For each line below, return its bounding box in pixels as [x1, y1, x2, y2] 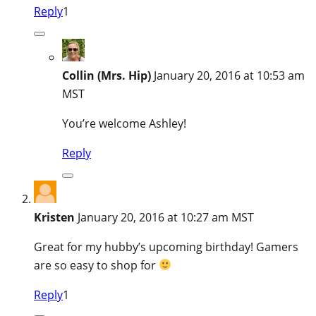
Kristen [34, 209, 75, 225]
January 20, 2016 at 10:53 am [154, 67, 305, 83]
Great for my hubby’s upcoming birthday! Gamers [34, 238, 298, 255]
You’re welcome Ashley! [62, 115, 186, 131]
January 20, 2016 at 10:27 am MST [78, 209, 254, 225]
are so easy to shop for [34, 257, 159, 273]
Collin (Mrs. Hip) [62, 67, 151, 83]
